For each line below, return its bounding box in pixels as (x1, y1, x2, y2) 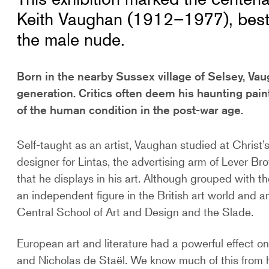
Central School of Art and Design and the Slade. (17, 205, 254, 219)
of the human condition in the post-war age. (17, 103, 244, 117)
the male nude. (17, 29, 125, 50)
